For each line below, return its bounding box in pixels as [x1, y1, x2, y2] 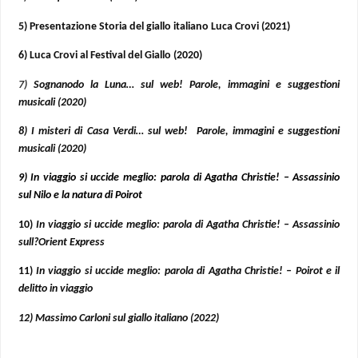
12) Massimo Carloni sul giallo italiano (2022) [18, 312, 219, 324]
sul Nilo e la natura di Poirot [18, 189, 142, 202]
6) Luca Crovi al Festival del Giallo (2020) [18, 50, 202, 62]
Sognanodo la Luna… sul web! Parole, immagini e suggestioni [33, 78, 340, 91]
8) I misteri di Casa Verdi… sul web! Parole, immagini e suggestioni [18, 125, 340, 138]
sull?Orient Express [18, 236, 105, 249]
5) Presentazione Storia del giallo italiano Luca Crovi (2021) [18, 20, 290, 33]
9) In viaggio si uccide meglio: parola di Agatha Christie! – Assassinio [18, 172, 340, 185]
